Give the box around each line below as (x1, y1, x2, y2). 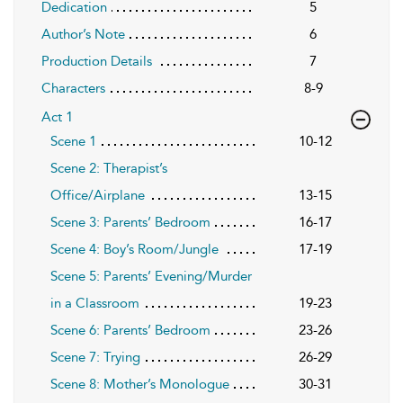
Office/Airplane (50, 186, 145, 203)
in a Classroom (50, 294, 139, 311)
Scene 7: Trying (50, 348, 140, 365)
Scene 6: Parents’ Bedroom (50, 321, 210, 338)
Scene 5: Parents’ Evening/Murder (50, 267, 252, 284)
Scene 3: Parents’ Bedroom (50, 213, 210, 230)
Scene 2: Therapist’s (50, 159, 167, 176)
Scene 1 (50, 132, 96, 149)
